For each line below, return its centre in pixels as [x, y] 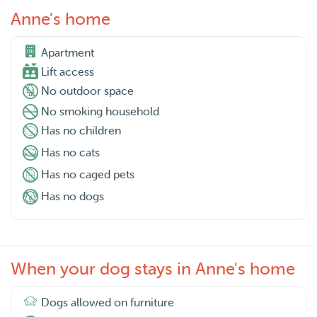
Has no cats [70, 153]
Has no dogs [73, 197]
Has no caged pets [88, 175]
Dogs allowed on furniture [108, 303]
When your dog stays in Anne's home [153, 270]
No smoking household [100, 112]
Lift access [68, 73]
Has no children [81, 131]
